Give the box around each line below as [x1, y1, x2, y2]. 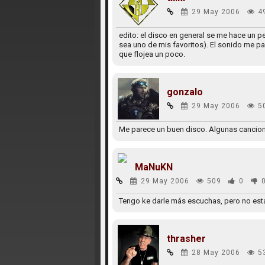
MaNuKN [134, 161, 173, 173]
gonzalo [166, 86, 203, 98]
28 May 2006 [191, 248, 240, 257]
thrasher [166, 233, 206, 244]
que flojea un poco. [118, 50, 185, 59]
